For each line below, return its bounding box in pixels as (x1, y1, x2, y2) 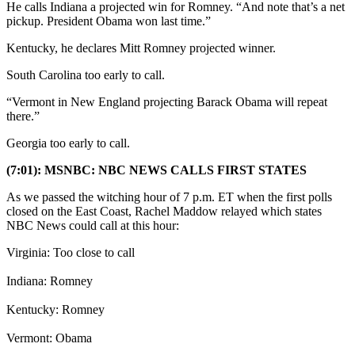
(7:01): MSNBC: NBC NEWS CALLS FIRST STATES (6, 162, 307, 177)
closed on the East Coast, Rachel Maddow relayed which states (6, 204, 322, 218)
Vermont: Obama (6, 330, 92, 345)
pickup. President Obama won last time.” (6, 13, 211, 28)
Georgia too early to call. (6, 136, 130, 150)
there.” (6, 109, 40, 123)
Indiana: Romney (6, 273, 93, 288)
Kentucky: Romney (6, 302, 105, 316)
